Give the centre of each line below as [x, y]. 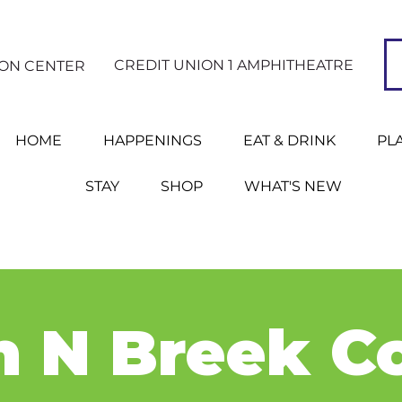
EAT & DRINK [289, 140]
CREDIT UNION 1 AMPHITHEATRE [234, 65]
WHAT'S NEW [293, 186]
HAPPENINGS [152, 140]
